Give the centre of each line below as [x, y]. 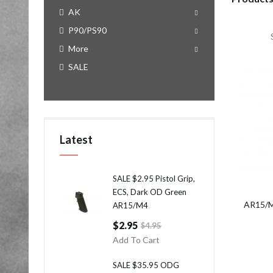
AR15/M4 [130, 205]
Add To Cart [136, 240]
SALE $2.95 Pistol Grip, [154, 179]
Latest [76, 140]
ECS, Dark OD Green [150, 192]
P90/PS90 [87, 30]
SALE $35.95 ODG [146, 265]
